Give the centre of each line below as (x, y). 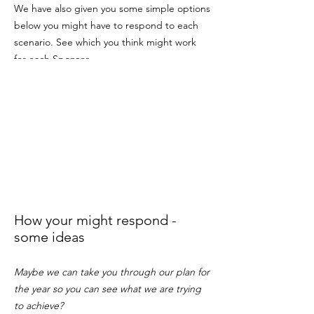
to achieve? (39, 306)
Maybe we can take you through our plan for (112, 272)
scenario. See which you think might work (105, 42)
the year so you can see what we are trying (108, 289)
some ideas (49, 237)
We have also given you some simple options (112, 8)
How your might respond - (95, 220)
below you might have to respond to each (106, 25)
